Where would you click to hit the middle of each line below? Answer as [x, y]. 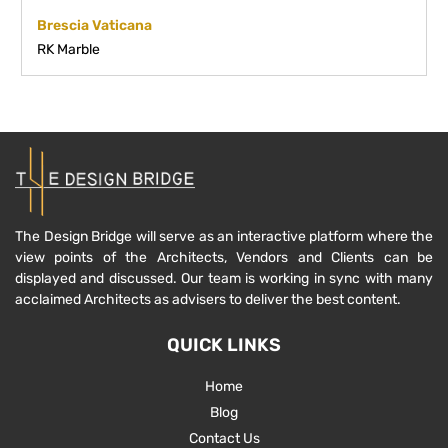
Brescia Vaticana [94, 25]
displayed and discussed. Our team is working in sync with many [224, 278]
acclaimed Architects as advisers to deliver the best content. [208, 299]
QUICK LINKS [224, 345]
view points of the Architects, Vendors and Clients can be [224, 257]
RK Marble [68, 49]
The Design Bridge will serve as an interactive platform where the [224, 236]
